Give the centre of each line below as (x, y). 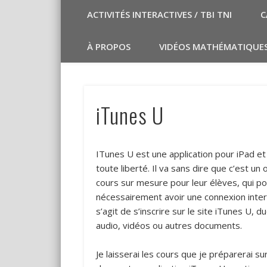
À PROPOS (109, 46)
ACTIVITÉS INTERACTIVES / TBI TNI (159, 14)
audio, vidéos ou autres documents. (169, 225)
